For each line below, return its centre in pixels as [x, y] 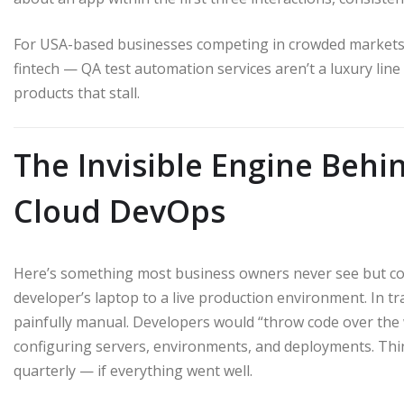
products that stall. [77, 93]
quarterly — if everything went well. [133, 371]
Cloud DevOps [119, 211]
